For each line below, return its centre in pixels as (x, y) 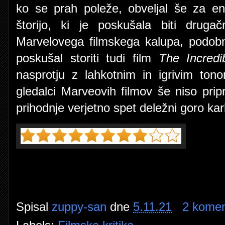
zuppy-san (79, 207)
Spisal (34, 207)
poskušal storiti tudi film (87, 58)
